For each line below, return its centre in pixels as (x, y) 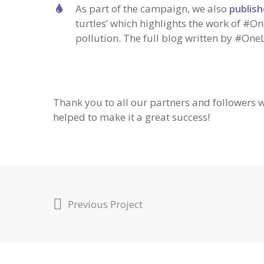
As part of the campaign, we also (153, 9)
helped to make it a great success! (132, 117)
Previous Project (105, 204)
